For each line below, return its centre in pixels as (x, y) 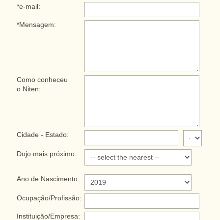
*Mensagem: (36, 25)
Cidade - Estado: (42, 135)
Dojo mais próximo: (46, 154)
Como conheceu (42, 80)
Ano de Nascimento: (48, 179)
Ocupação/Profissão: (49, 198)
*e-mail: (28, 7)
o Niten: (28, 89)
